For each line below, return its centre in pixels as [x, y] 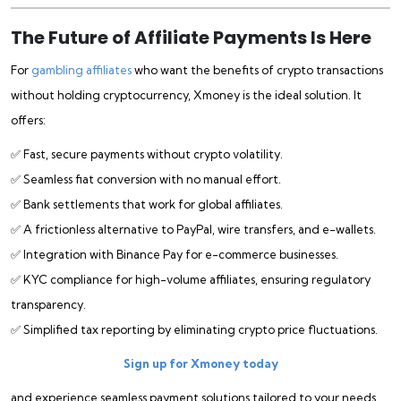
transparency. [48, 304]
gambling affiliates [81, 69]
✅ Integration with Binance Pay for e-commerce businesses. [175, 254]
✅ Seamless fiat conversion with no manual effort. [146, 179]
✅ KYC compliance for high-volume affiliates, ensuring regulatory [191, 279]
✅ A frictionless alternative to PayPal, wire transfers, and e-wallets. [193, 229]
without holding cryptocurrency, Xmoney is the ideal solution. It [186, 94]
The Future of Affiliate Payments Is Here [191, 37]
